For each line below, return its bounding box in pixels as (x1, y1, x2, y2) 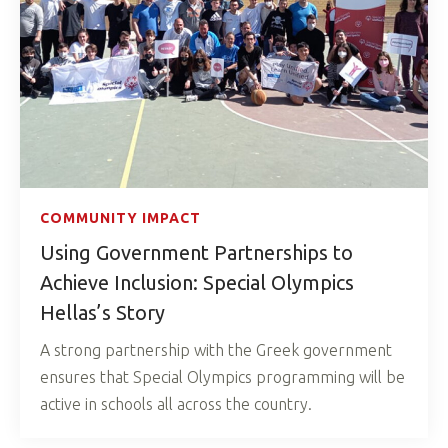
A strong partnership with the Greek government (40, 341, 392, 360)
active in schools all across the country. (40, 395, 312, 414)
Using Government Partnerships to (40, 241, 353, 265)
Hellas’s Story (40, 301, 165, 325)
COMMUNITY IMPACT (40, 210, 201, 227)
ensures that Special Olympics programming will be (40, 368, 405, 387)
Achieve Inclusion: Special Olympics (40, 271, 354, 295)
